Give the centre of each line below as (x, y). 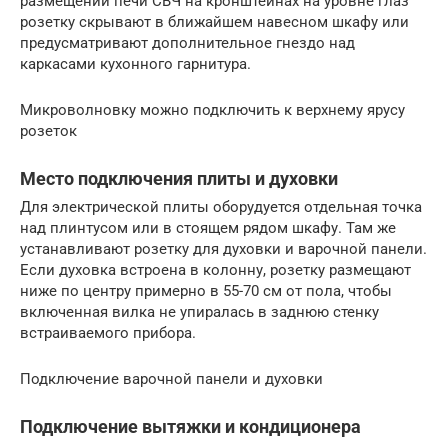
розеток (48, 131)
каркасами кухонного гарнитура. (135, 64)
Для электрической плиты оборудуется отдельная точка (221, 207)
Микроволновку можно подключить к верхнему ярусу (212, 110)
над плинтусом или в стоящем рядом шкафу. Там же (208, 228)
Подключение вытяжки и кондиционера (190, 427)
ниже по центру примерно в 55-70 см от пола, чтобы (206, 291)
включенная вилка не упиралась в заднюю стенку (199, 312)
